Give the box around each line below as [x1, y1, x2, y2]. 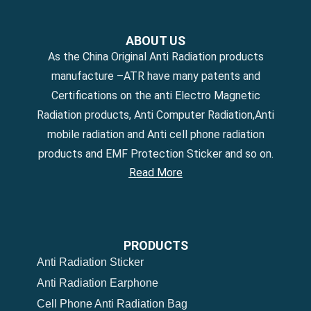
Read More [128, 165, 183, 179]
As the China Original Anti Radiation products [47, 49, 264, 63]
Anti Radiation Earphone [36, 277, 158, 289]
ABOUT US [126, 33, 185, 48]
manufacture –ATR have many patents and [51, 69, 260, 83]
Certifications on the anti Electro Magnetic [51, 88, 260, 102]
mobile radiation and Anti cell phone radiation [47, 127, 264, 141]
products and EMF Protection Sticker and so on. [37, 146, 274, 160]
